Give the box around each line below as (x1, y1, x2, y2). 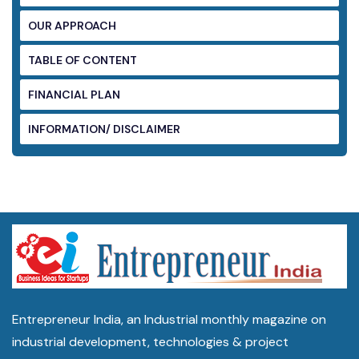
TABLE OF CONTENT (83, 53, 137, 67)
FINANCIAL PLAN (28, 87, 120, 102)
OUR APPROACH (28, 18, 116, 33)
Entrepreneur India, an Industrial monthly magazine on (12, 311, 326, 328)
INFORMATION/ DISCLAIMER (113, 122, 180, 136)
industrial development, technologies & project (12, 333, 288, 350)
